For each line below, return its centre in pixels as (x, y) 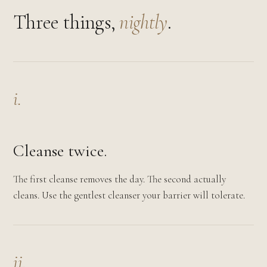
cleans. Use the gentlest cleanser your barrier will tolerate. (129, 195)
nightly (143, 22)
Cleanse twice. (60, 151)
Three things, (66, 22)
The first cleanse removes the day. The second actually (119, 179)
